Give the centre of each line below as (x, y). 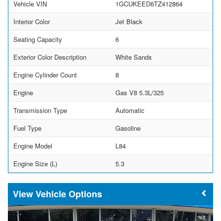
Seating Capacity (38, 39)
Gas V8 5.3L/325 (140, 92)
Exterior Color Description (50, 57)
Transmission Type (40, 110)
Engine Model (33, 146)
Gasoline (128, 128)
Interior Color (32, 21)
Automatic (130, 110)
